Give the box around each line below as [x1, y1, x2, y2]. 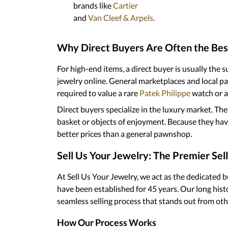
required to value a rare [57, 88, 138, 98]
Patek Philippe [138, 88, 190, 98]
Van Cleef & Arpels [87, 12, 153, 22]
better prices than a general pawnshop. [57, 128, 192, 138]
